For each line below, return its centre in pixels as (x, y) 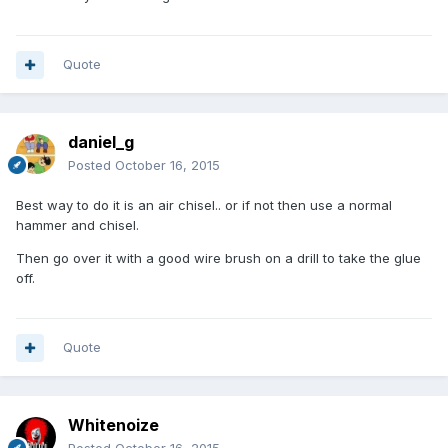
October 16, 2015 (167, 165)
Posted (91, 165)
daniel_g (101, 142)
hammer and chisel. (77, 225)
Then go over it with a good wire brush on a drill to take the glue (218, 258)
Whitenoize (113, 425)
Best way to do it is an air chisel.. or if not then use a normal (204, 205)
